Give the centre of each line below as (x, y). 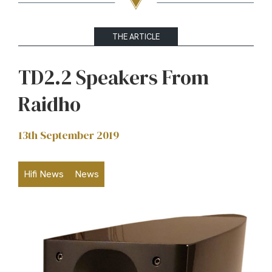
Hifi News (44, 174)
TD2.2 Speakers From (114, 77)
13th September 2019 (69, 135)
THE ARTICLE (136, 36)
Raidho (52, 104)
